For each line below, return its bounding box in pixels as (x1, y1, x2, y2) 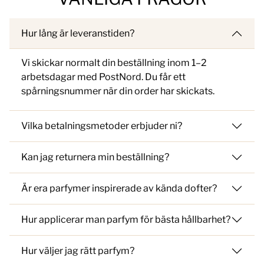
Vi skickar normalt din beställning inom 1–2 (21, 57, 207, 68)
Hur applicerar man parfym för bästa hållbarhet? (21, 214, 230, 226)
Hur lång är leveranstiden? (21, 28, 134, 39)
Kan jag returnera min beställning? (21, 151, 169, 163)
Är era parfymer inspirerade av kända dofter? (21, 183, 217, 194)
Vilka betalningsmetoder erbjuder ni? (21, 120, 182, 132)
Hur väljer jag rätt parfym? (21, 245, 134, 257)
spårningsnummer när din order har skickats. (21, 85, 214, 97)
